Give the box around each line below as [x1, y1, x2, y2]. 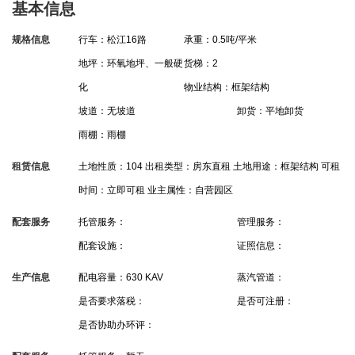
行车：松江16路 [78, 34, 147, 45]
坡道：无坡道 [78, 105, 136, 116]
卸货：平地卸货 [237, 105, 304, 116]
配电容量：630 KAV [78, 272, 163, 283]
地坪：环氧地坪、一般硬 [78, 58, 183, 69]
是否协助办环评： [78, 319, 155, 330]
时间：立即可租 [78, 185, 145, 196]
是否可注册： [237, 296, 295, 307]
